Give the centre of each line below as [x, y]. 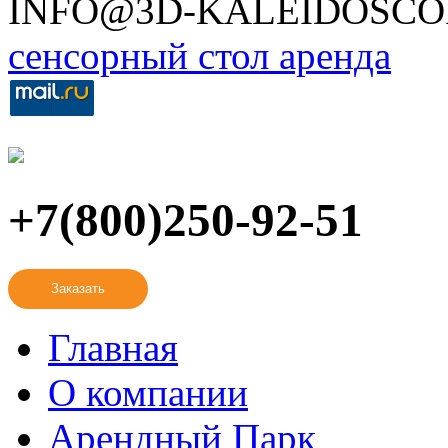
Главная [113, 347]
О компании [148, 392]
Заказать [78, 289]
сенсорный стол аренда [199, 55]
